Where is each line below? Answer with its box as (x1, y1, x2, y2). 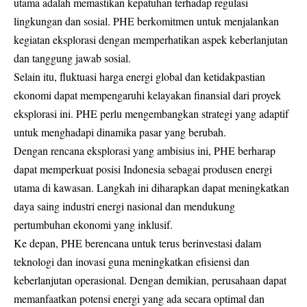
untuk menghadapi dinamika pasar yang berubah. (14, 124, 226, 139)
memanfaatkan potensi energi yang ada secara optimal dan (14, 291, 265, 306)
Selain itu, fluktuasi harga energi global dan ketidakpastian (14, 69, 265, 84)
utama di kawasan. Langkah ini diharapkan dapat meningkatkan (14, 180, 289, 195)
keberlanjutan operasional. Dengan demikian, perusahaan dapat (14, 272, 286, 287)
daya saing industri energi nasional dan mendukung (14, 198, 235, 213)
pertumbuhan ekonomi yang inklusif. (14, 217, 173, 232)
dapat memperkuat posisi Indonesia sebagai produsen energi (14, 161, 272, 176)
